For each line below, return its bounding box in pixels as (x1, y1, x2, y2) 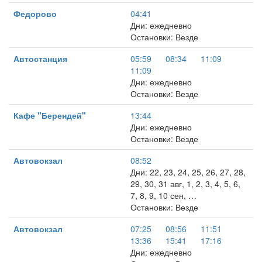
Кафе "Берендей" (13, 109, 86, 121)
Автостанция (13, 53, 67, 64)
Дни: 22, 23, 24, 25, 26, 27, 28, (130, 166, 246, 178)
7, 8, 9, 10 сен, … (130, 189, 196, 201)
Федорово (13, 8, 57, 19)
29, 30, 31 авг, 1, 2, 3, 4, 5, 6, (130, 178, 240, 189)
